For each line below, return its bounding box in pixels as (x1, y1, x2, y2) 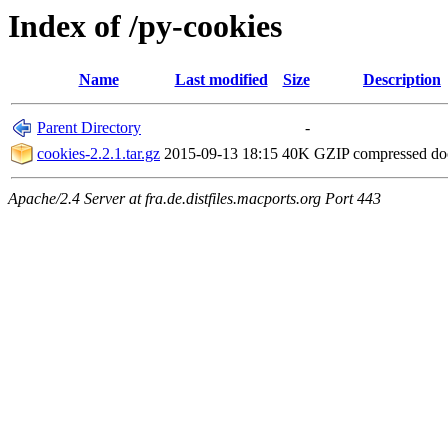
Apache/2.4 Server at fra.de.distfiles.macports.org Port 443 (8, 190, 381, 208)
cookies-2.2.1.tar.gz (37, 145, 160, 163)
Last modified (174, 71, 268, 89)
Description (363, 71, 441, 89)
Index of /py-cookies (8, 8, 282, 44)
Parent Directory (37, 119, 141, 137)
